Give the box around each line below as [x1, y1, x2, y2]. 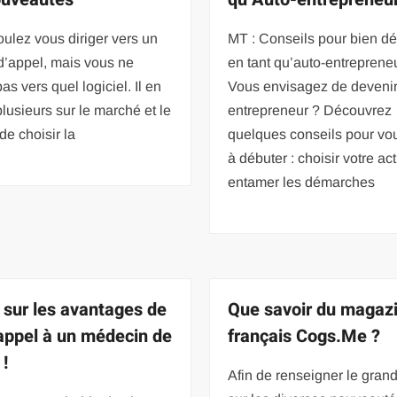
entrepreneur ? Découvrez [228, 102, 393, 118]
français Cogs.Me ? [228, 323, 381, 349]
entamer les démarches [228, 174, 376, 190]
